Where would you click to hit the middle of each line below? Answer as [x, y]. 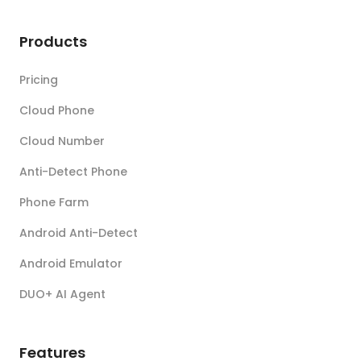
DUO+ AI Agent [62, 294]
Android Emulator [71, 263]
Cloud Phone [57, 110]
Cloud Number [62, 141]
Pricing [39, 79]
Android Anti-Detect [79, 232]
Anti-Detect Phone [73, 171]
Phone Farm [54, 202]
